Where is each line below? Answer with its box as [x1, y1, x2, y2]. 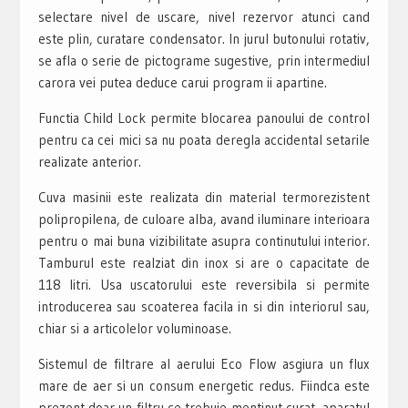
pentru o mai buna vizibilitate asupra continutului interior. [37, 231, 371, 250]
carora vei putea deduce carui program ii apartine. [37, 73, 327, 91]
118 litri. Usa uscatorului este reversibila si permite [37, 275, 371, 293]
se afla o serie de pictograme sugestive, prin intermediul [37, 51, 371, 69]
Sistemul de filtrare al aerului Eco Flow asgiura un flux [37, 354, 371, 372]
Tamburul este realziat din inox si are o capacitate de [37, 253, 371, 271]
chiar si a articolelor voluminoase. [37, 319, 231, 337]
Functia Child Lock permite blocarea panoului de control [37, 108, 371, 127]
